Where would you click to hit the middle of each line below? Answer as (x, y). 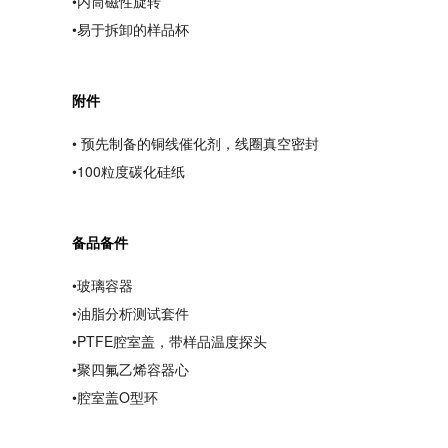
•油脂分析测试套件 (130, 313)
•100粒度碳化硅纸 (128, 171)
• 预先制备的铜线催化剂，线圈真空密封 (195, 143)
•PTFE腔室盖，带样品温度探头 (169, 341)
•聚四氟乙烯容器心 (130, 369)
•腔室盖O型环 (115, 397)
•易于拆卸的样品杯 (130, 29)
